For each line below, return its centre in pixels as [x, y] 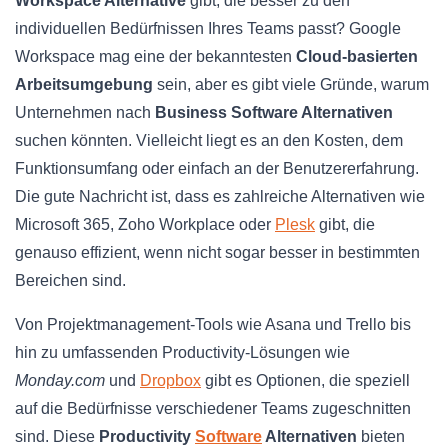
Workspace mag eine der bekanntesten [155, 57]
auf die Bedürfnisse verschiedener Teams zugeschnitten [213, 409]
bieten [381, 437]
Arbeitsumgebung [84, 85]
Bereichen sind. [70, 281]
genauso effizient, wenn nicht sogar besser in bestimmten [217, 253]
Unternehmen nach [85, 113]
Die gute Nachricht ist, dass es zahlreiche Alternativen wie [220, 197]
